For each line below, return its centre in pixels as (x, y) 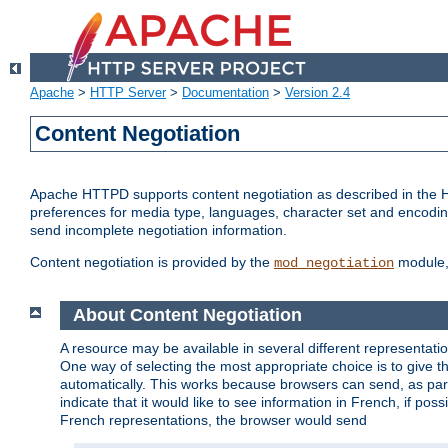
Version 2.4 (317, 93)
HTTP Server (128, 93)
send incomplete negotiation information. (158, 230)
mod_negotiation (334, 263)
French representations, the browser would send (213, 419)
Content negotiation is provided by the (152, 262)
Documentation (225, 93)
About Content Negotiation (187, 315)
